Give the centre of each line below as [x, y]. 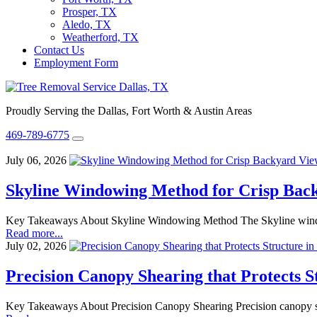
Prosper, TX [90, 12]
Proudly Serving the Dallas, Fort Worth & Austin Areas [129, 111]
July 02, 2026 [36, 246]
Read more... [34, 233]
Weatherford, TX [100, 37]
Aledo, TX [87, 24]
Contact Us [59, 50]
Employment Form [76, 63]
